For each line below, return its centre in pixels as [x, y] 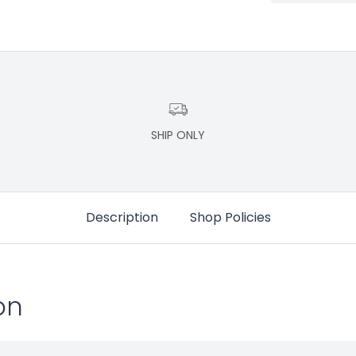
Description [122, 217]
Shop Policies [230, 217]
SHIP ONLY [178, 135]
